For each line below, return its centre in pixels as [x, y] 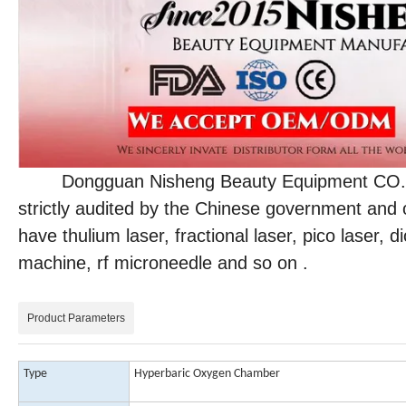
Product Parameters [76, 319]
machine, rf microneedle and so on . [163, 263]
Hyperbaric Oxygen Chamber [207, 374]
